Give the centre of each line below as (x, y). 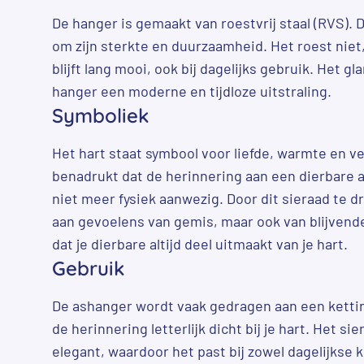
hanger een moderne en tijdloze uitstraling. (192, 91)
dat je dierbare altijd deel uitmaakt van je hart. (200, 243)
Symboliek (100, 115)
